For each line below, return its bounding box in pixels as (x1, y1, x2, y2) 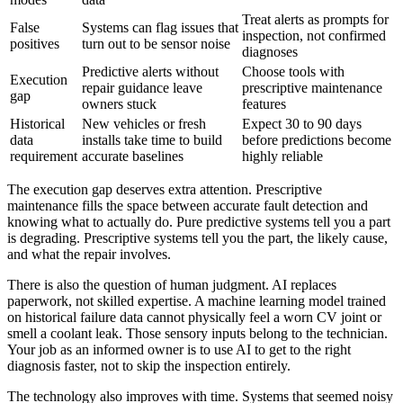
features (242, 95, 286, 112)
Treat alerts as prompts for (242, 11, 389, 27)
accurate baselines (82, 148, 184, 164)
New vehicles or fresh (82, 115, 206, 131)
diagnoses (242, 43, 298, 59)
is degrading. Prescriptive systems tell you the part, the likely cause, (7, 229, 388, 246)
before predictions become (242, 131, 391, 148)
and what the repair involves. (7, 246, 171, 262)
